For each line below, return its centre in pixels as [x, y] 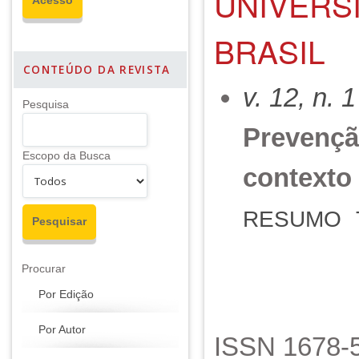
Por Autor [62, 330]
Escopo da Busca [67, 156]
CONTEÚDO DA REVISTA [97, 70]
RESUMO [292, 219]
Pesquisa [46, 105]
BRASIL [270, 51]
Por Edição [66, 294]
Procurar [44, 269]
